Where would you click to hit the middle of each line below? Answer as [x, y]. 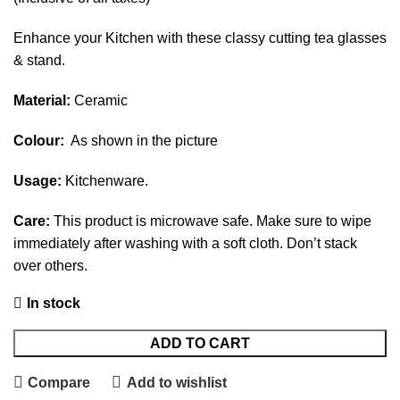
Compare [59, 382]
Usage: [37, 181]
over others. [50, 266]
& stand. [39, 60]
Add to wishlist [176, 382]
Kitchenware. [105, 181]
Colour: [39, 141]
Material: [42, 100]
